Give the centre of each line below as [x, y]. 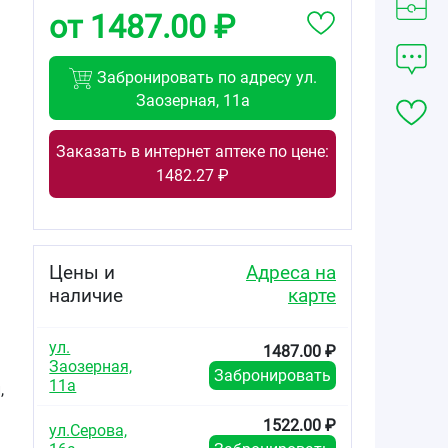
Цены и [82, 272]
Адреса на [290, 272]
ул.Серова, [88, 430]
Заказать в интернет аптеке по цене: [193, 151]
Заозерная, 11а [192, 100]
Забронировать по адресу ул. [205, 77]
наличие [86, 295]
